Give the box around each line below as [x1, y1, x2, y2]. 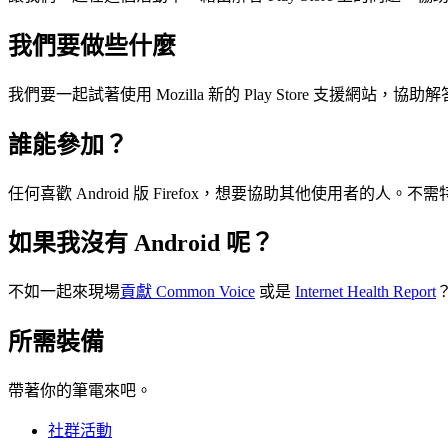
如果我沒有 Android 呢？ [8, 230, 274, 257]
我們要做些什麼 [8, 32, 176, 59]
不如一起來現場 [8, 283, 120, 301]
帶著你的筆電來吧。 [8, 382, 152, 400]
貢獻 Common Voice [120, 283, 255, 301]
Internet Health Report [295, 283, 436, 301]
